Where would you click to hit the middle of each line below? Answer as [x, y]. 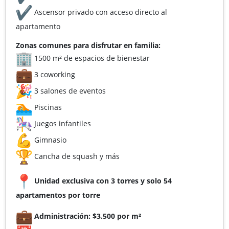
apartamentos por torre [58, 195]
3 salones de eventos [69, 90]
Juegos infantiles [62, 123]
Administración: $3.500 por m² [88, 216]
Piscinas [47, 107]
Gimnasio [49, 140]
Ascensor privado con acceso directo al [100, 12]
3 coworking [54, 74]
